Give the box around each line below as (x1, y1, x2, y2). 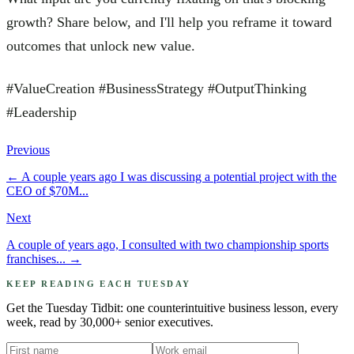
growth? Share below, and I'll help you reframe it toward (6, 13, 332, 30)
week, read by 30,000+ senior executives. (6, 314, 213, 329)
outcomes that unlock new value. (6, 37, 195, 54)
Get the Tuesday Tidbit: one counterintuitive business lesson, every (6, 300, 338, 314)
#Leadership (6, 104, 77, 120)
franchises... (6, 251, 66, 265)
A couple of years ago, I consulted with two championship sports (6, 237, 329, 251)
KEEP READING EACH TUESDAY (6, 278, 191, 288)
